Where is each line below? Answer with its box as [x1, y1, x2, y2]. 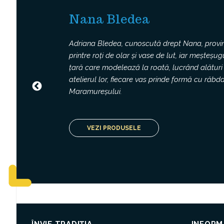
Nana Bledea [69, 11, 149, 27]
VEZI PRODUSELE [87, 124, 141, 131]
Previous [42, 84, 72, 94]
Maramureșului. [69, 87, 122, 96]
